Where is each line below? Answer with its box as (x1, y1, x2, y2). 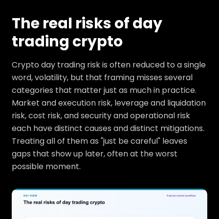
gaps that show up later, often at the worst (12, 148, 177, 160)
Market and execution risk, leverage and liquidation (12, 97, 206, 109)
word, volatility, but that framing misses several (12, 72, 193, 84)
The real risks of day (12, 13, 162, 34)
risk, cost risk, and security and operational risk (12, 110, 190, 122)
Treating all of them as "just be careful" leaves (12, 135, 187, 147)
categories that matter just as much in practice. (12, 85, 197, 96)
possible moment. (12, 161, 81, 173)
